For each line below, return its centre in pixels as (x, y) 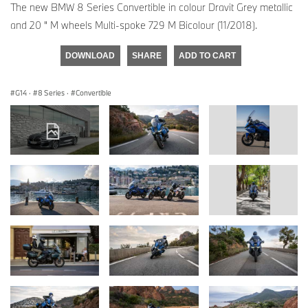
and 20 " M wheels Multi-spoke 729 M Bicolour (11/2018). (134, 25)
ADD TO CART (207, 55)
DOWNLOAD (90, 55)
